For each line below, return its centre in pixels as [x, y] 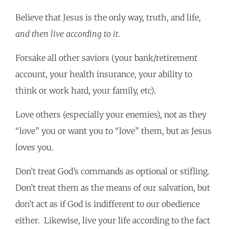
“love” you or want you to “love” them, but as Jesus [113, 131]
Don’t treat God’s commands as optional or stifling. [113, 171]
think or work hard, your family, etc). [88, 91]
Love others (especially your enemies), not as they [111, 115]
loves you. [37, 147]
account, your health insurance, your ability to [104, 74]
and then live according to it [67, 34]
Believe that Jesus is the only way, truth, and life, [108, 18]
